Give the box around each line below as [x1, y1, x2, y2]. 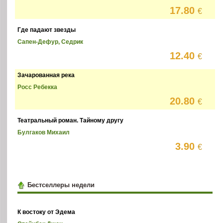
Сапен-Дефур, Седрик [17, 38, 84, 45]
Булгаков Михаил [17, 128, 70, 136]
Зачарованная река [17, 71, 75, 79]
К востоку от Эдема [17, 208, 76, 216]
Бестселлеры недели [27, 181, 95, 189]
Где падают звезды [17, 26, 76, 33]
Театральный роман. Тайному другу [17, 116, 124, 124]
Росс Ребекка [17, 83, 58, 91]
